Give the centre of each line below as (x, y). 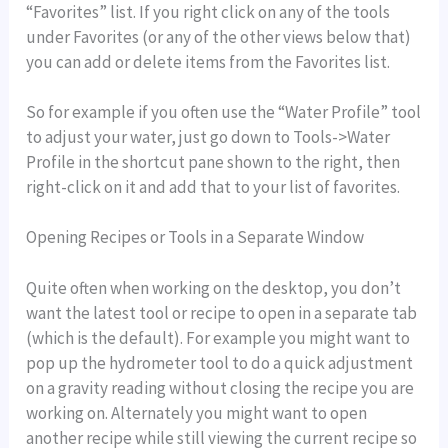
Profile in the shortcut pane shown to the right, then (213, 161)
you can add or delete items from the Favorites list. (208, 61)
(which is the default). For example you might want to (218, 337)
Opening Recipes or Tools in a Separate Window (195, 237)
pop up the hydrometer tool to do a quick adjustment (220, 362)
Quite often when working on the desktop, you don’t (214, 287)
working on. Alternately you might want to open (197, 412)
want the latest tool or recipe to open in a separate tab (222, 312)
